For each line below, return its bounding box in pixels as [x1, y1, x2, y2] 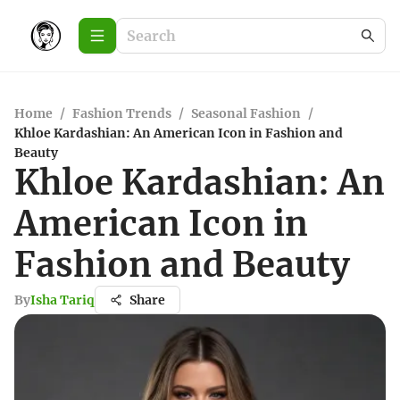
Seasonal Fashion [191, 105, 301, 121]
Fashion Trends [72, 105, 171, 121]
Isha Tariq [30, 292, 95, 308]
